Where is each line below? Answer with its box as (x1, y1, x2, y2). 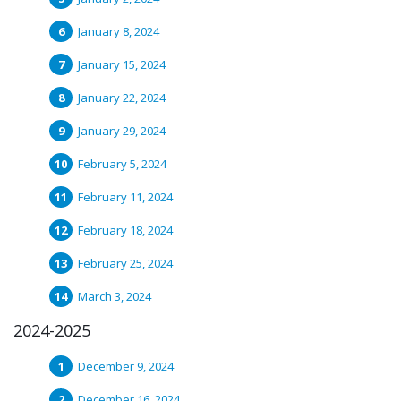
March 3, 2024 (78, 288, 151, 304)
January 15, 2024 (78, 56, 166, 73)
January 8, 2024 (78, 23, 159, 39)
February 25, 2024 (78, 255, 173, 271)
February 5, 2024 (78, 156, 166, 172)
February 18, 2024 (78, 222, 173, 238)
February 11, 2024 (78, 189, 173, 205)
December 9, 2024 (78, 358, 174, 374)
